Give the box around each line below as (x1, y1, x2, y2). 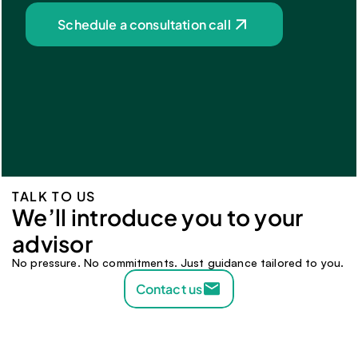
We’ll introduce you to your (12, 203, 304, 231)
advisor (12, 229, 97, 257)
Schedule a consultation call (58, 16, 231, 33)
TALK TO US (12, 188, 96, 205)
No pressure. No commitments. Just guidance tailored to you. (12, 256, 344, 269)
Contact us (135, 280, 203, 297)
